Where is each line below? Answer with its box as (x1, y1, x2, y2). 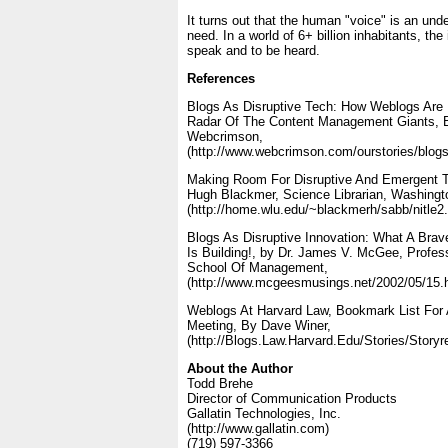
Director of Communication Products (187, 391, 397, 406)
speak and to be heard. (187, 43, 320, 58)
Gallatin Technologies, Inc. (187, 406, 341, 421)
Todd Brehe (187, 376, 253, 391)
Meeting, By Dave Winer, (187, 318, 331, 333)
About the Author (187, 361, 293, 376)
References (187, 71, 255, 86)
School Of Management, (187, 260, 328, 275)
